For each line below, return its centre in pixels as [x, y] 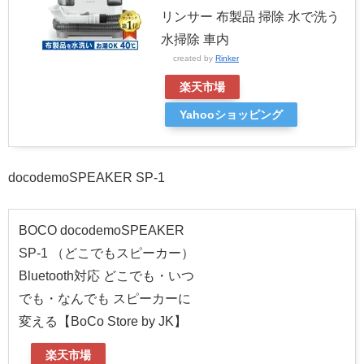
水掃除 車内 [195, 39]
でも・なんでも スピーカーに [105, 298]
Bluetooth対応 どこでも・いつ [106, 275]
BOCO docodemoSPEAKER [102, 230]
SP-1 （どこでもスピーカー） [106, 253]
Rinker [227, 58]
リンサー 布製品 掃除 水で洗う [250, 16]
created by [194, 58]
